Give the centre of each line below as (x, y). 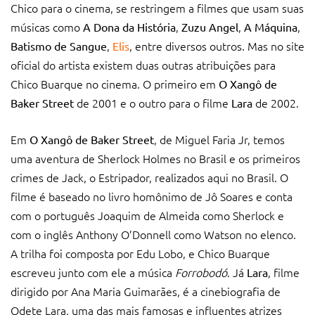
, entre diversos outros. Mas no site (217, 45)
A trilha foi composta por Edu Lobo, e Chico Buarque (140, 253)
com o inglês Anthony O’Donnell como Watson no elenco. (153, 234)
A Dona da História (129, 26)
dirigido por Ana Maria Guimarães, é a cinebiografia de (146, 291)
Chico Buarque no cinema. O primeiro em (115, 83)
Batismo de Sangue (59, 45)
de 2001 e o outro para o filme (153, 102)
